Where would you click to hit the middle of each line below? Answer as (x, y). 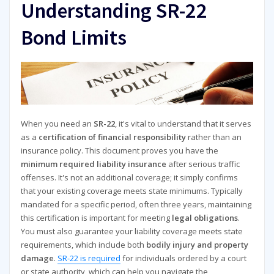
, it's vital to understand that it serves (183, 124)
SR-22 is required (89, 258)
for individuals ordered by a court (183, 258)
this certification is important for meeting (96, 218)
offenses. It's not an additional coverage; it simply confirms (129, 178)
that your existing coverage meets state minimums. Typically (131, 191)
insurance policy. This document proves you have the (119, 151)
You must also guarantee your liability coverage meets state (131, 231)
